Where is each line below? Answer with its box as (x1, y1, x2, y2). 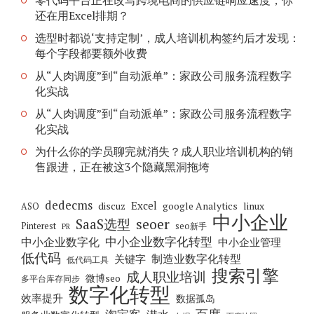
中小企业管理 (218, 234, 281, 249)
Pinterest (21, 219, 56, 232)
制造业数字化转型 (151, 250, 241, 266)
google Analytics (163, 199, 238, 212)
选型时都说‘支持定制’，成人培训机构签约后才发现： (35, 30, 300, 46)
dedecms (45, 196, 93, 213)
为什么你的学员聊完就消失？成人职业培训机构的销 (35, 144, 293, 160)
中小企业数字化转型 (105, 233, 212, 250)
